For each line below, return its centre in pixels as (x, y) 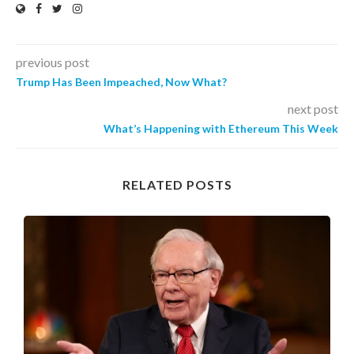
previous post (53, 62)
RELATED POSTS (177, 184)
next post (313, 108)
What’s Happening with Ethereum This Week (221, 128)
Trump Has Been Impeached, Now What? (121, 81)
